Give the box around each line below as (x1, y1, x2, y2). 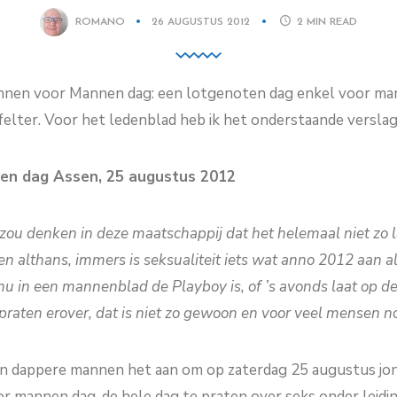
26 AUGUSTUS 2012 (151, 16, 253, 27)
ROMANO (74, 16, 125, 27)
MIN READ (307, 16, 358, 27)
